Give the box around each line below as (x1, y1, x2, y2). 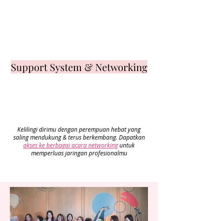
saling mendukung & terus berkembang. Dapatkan (13, 133, 145, 141)
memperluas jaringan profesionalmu (31, 149, 127, 157)
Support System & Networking (10, 60, 147, 74)
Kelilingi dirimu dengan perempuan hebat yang (17, 125, 141, 133)
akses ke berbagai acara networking (23, 141, 118, 149)
